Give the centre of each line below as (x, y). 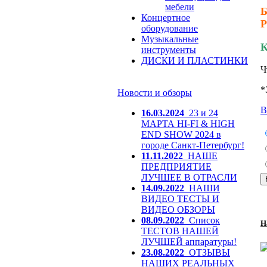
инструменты (169, 50)
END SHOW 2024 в (181, 134)
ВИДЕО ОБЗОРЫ (178, 209)
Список (204, 220)
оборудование (170, 28)
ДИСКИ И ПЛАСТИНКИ (195, 60)
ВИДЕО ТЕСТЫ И (180, 199)
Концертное (166, 18)
